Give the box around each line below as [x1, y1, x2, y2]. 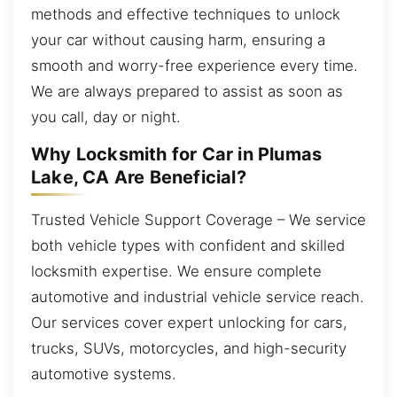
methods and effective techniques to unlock [31, 4, 340, 23]
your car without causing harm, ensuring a [31, 30, 325, 49]
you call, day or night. [31, 107, 181, 126]
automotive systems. [31, 364, 176, 383]
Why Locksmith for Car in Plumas [31, 144, 323, 166]
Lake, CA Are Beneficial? [31, 167, 246, 189]
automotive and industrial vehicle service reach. [31, 287, 364, 306]
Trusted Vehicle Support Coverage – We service [31, 210, 366, 229]
